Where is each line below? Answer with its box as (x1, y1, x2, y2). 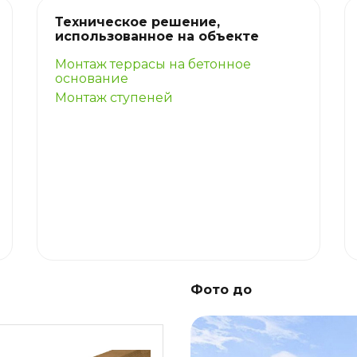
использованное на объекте (55, 28, 260, 44)
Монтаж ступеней (55, 89, 174, 105)
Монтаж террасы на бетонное (55, 56, 252, 72)
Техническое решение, (55, 14, 221, 29)
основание (55, 70, 129, 86)
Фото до (190, 282, 252, 298)
